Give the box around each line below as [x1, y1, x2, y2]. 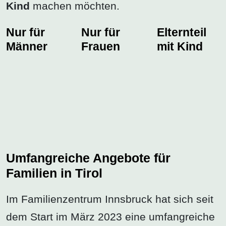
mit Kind [156, 39, 203, 53]
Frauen [81, 39, 121, 53]
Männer [6, 39, 47, 53]
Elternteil [156, 25, 206, 39]
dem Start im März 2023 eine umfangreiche [6, 210, 215, 222]
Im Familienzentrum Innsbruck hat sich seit [6, 193, 213, 205]
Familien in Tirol [6, 165, 102, 180]
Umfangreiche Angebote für [6, 150, 171, 165]
